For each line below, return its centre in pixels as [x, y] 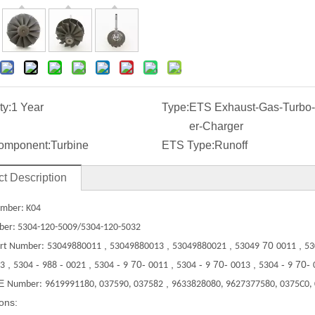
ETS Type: [188, 145]
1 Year [27, 107]
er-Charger [216, 126]
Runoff [231, 145]
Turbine [70, 145]
